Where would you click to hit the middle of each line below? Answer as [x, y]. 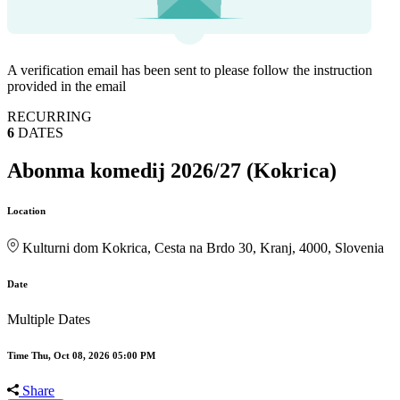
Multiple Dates [49, 319]
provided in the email [67, 87]
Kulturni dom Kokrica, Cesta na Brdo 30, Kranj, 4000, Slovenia [204, 248]
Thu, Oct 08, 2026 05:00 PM [93, 355]
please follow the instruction [293, 71]
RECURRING [50, 117]
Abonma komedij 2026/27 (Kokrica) [172, 171]
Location [26, 211]
